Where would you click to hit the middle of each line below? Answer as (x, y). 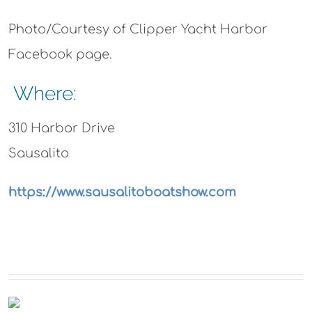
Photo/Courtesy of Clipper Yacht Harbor (138, 30)
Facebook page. (60, 55)
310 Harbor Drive (61, 128)
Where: (42, 94)
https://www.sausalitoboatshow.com (122, 193)
